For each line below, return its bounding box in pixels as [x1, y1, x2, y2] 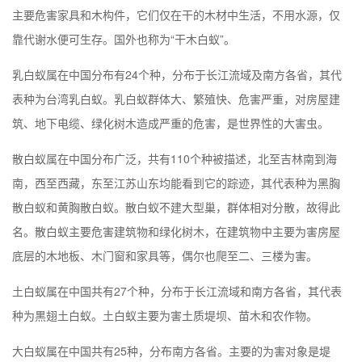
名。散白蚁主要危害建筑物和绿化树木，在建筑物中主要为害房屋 [12, 222, 340, 239]
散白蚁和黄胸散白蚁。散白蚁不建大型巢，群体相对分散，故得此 [12, 198, 340, 215]
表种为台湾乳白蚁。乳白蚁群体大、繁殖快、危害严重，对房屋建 [12, 90, 340, 107]
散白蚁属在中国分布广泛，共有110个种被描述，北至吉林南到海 [12, 149, 337, 166]
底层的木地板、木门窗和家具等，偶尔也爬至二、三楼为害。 [12, 246, 318, 263]
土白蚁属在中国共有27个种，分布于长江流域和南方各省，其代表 [12, 282, 342, 299]
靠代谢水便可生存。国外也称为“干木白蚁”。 [12, 30, 235, 47]
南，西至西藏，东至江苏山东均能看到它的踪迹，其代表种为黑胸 [12, 174, 340, 191]
